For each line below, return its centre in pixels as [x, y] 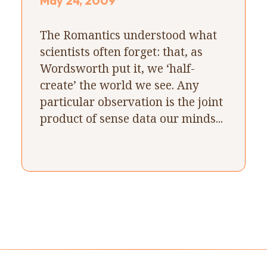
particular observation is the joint [131, 101]
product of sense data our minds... [131, 118]
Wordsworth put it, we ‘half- [117, 68]
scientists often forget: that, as [121, 51]
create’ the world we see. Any [119, 85]
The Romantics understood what [128, 35]
